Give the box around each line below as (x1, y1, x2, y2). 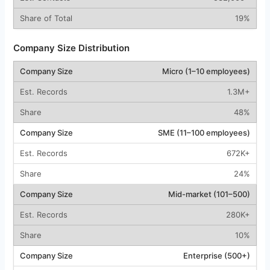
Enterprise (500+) (183, 250, 250, 260)
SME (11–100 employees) (157, 127, 250, 137)
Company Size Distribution (13, 42, 130, 54)
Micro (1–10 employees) (162, 66, 250, 76)
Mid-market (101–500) (168, 189, 250, 199)
